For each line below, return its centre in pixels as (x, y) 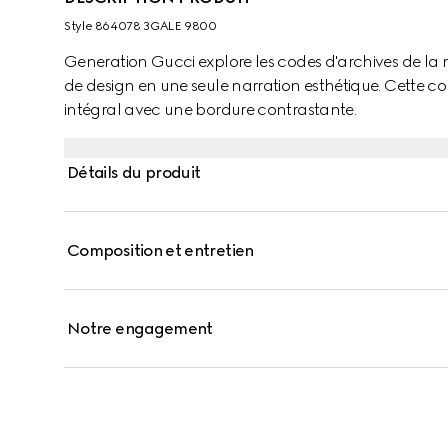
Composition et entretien (160, 250)
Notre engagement (140, 328)
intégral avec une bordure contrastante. (210, 109)
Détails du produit (134, 172)
